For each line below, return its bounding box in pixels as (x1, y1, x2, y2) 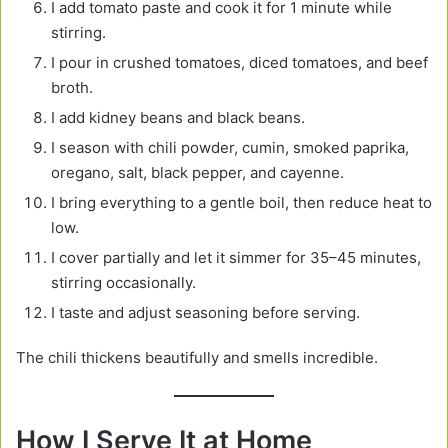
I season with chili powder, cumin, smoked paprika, (51, 137, 409, 157)
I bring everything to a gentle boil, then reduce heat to (51, 192, 432, 212)
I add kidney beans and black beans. (51, 107, 305, 127)
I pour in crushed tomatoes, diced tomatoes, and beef (51, 52, 428, 72)
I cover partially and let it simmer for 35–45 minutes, (51, 247, 421, 267)
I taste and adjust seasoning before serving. (51, 302, 360, 322)
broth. (51, 77, 93, 97)
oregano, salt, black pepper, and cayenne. (51, 162, 344, 182)
